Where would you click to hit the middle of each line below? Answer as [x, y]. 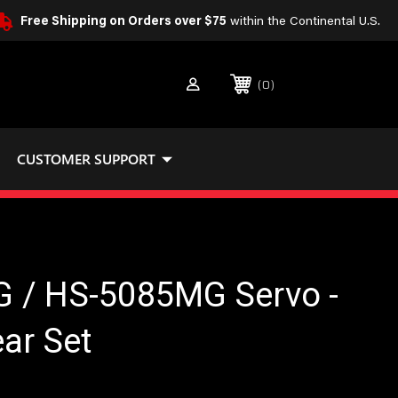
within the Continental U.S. [303, 22]
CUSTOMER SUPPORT [86, 159]
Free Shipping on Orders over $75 [123, 22]
